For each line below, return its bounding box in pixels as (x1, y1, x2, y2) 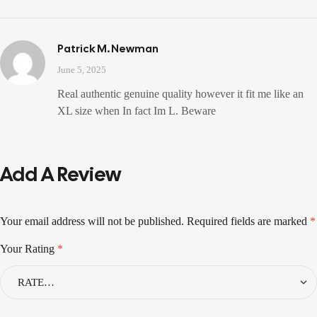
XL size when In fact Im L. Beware (57, 105, 216, 117)
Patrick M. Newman (57, 42, 158, 57)
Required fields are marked (187, 215, 310, 228)
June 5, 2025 (57, 64, 106, 76)
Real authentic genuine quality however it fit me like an (57, 88, 304, 100)
